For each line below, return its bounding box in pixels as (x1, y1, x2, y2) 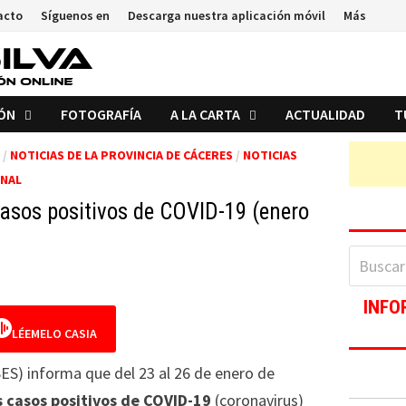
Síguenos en (40, 7, 110, 24)
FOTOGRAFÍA (60, 105, 141, 123)
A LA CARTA (169, 105, 240, 123)
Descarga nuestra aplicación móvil (127, 7, 325, 24)
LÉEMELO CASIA (11, 325, 97, 342)
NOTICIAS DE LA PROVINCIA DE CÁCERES (9, 147, 233, 163)
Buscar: (348, 246, 399, 267)
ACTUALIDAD (285, 105, 365, 123)
